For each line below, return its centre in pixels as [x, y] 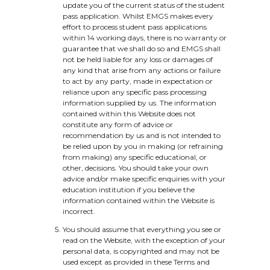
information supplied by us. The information [140, 103]
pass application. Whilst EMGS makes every [138, 16]
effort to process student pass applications [135, 27]
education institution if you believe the [129, 190]
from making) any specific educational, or [135, 157]
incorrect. [79, 211]
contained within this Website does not [129, 114]
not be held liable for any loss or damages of [138, 59]
